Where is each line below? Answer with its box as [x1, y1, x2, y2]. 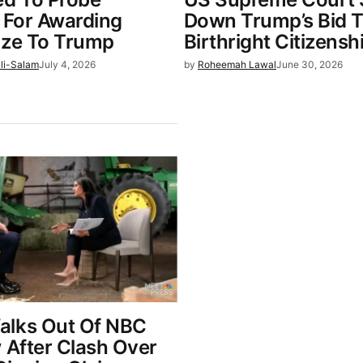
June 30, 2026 [275, 58, 343, 70]
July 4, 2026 [39, 58, 96, 70]
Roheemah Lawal [197, 58, 276, 70]
